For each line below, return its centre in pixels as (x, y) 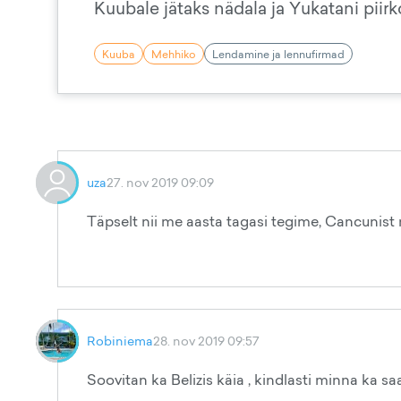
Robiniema (120, 341)
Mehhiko (174, 54)
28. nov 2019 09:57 (206, 341)
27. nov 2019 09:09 (160, 182)
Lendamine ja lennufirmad (278, 54)
